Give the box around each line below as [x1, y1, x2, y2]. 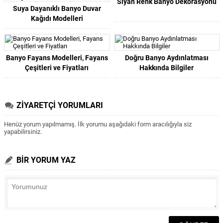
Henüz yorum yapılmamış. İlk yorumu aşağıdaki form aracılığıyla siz [4, 120, 192, 128]
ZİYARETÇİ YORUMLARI [16, 101, 103, 110]
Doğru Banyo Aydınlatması [124, 54, 209, 62]
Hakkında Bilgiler [139, 64, 194, 72]
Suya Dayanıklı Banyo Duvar [12, 4, 101, 12]
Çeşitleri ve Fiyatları [25, 64, 89, 72]
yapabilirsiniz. [4, 128, 42, 135]
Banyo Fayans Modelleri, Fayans [5, 54, 108, 62]
